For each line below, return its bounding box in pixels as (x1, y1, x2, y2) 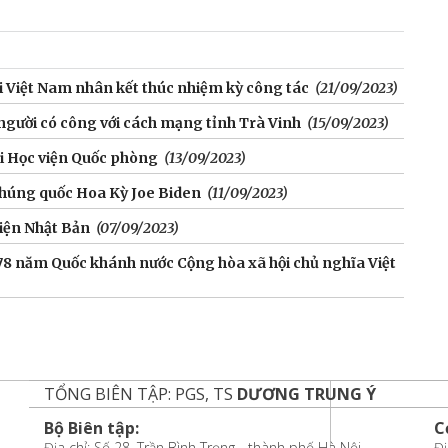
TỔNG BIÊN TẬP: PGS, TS (43, 383, 237, 405)
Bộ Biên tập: (43, 417, 139, 439)
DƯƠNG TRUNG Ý (236, 383, 376, 405)
